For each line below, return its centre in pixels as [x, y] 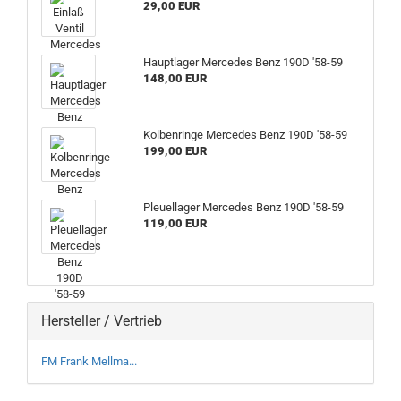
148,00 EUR [175, 78]
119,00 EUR [175, 223]
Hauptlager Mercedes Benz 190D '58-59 [243, 62]
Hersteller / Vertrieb [102, 321]
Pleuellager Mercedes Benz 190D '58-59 [243, 207]
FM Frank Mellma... [89, 361]
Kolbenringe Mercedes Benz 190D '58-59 [245, 135]
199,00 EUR [175, 151]
